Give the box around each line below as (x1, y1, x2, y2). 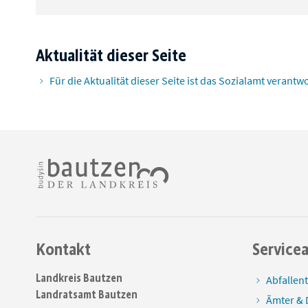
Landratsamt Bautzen (36, 288, 137, 301)
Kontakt (36, 239, 91, 259)
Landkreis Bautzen (36, 272, 122, 285)
